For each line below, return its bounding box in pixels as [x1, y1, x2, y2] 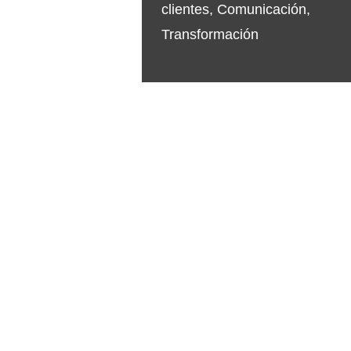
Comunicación [216, 2, 306, 17]
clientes [161, 2, 209, 17]
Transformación [161, 27, 259, 42]
